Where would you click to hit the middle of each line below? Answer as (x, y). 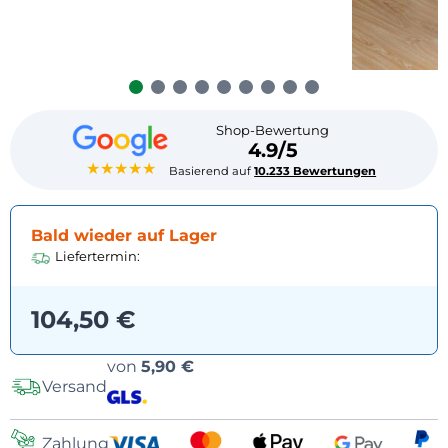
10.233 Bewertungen (315, 170)
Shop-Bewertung (273, 129)
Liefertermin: (97, 255)
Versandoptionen (271, 366)
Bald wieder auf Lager (124, 235)
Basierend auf (212, 170)
